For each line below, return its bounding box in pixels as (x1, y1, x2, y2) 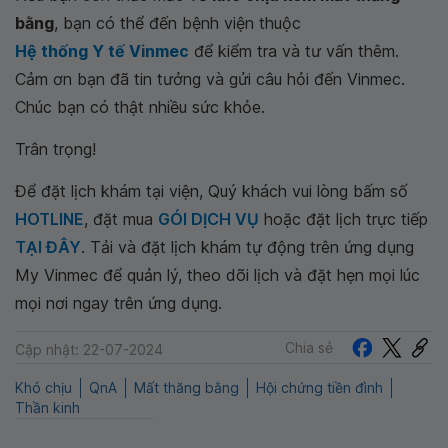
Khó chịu (15, 379, 72, 397)
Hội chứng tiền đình (256, 379, 383, 397)
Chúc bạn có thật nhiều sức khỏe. (15, 97, 265, 117)
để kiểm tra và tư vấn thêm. (189, 41, 399, 61)
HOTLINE (15, 209, 84, 229)
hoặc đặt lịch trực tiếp (259, 209, 428, 229)
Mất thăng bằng (134, 379, 239, 397)
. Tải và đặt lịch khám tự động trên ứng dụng (81, 237, 414, 257)
